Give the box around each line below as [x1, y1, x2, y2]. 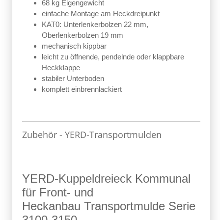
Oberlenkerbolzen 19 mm [42, 30, 123, 39]
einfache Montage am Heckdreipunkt [42, 9, 160, 18]
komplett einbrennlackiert [42, 84, 122, 93]
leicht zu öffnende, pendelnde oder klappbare [42, 52, 184, 61]
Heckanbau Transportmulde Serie [22, 199, 195, 213]
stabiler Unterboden [42, 74, 104, 82]
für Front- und [22, 185, 93, 199]
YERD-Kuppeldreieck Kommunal [22, 171, 191, 185]
